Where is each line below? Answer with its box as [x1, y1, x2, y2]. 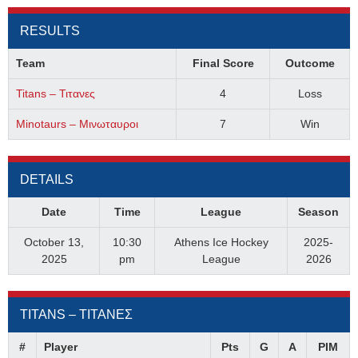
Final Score [192, 57, 254, 70]
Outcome [284, 57, 335, 70]
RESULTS [20, 24, 80, 38]
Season [298, 205, 339, 218]
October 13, [24, 236, 84, 249]
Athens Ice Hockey [173, 236, 268, 249]
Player [43, 340, 78, 353]
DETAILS [20, 173, 74, 186]
